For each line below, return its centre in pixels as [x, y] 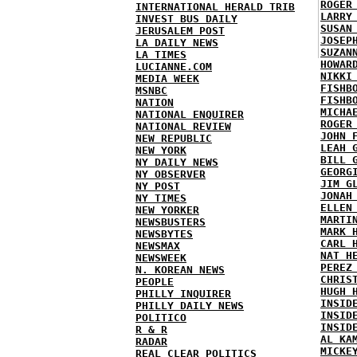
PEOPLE [155, 282]
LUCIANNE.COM [174, 67]
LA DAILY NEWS [177, 43]
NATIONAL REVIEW [183, 126]
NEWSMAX [158, 246]
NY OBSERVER [171, 174]
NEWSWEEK [161, 258]
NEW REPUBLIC [174, 138]
